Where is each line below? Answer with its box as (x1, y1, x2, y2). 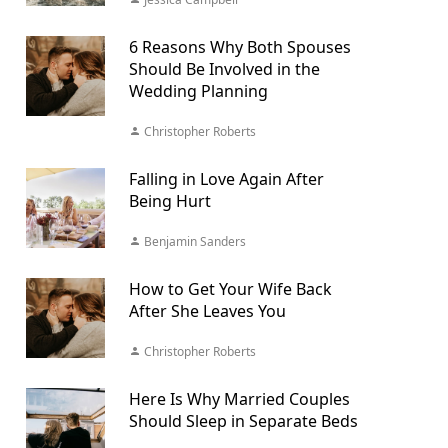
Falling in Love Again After (128, 168, 324, 190)
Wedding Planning (128, 80, 268, 102)
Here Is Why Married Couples (128, 388, 350, 410)
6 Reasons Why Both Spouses (128, 36, 351, 58)
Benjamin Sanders (140, 233, 246, 250)
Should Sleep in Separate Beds (128, 410, 358, 432)
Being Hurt (128, 190, 211, 212)
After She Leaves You (128, 300, 286, 322)
